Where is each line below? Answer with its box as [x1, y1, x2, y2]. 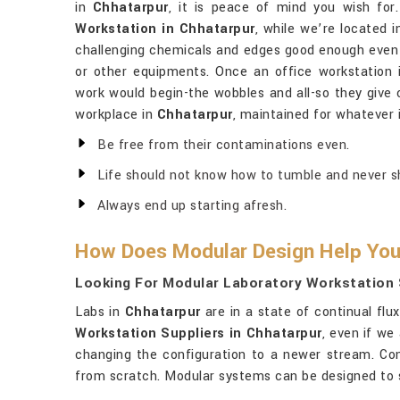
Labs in [75, 303, 125, 321]
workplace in [75, 105, 157, 124]
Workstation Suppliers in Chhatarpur [75, 324, 322, 343]
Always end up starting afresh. [97, 196, 287, 215]
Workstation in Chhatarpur [75, 20, 255, 38]
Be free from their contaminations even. [97, 136, 350, 154]
